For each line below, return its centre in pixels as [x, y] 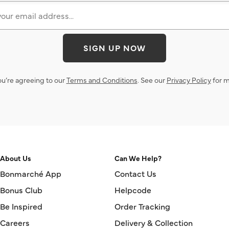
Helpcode [133, 190]
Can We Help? [138, 158]
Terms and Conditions [102, 80]
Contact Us [135, 174]
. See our [152, 80]
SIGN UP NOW [114, 48]
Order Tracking [142, 206]
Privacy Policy [189, 80]
